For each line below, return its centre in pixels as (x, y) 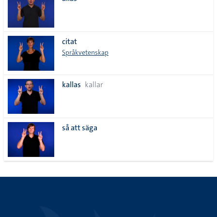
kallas (71, 85)
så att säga (80, 128)
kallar (94, 85)
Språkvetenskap (85, 52)
